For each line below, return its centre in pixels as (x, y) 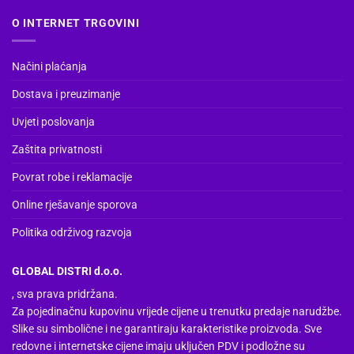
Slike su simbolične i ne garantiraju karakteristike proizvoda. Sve (167, 328)
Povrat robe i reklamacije (72, 177)
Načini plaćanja (49, 66)
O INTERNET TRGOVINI (76, 23)
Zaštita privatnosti (57, 149)
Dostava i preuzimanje (66, 94)
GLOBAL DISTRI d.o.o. (67, 271)
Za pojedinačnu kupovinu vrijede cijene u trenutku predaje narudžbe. (177, 311)
